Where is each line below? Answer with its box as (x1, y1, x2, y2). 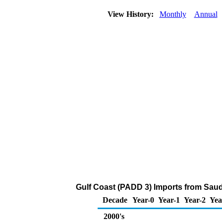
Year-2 (184, 196, 206, 204)
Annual (194, 10, 218, 18)
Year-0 (132, 196, 154, 204)
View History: (105, 10, 158, 18)
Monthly (159, 10, 186, 18)
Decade (103, 196, 127, 204)
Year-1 (158, 196, 180, 204)
